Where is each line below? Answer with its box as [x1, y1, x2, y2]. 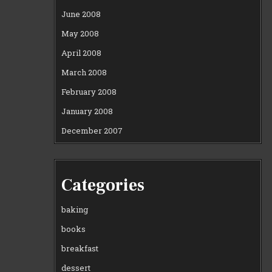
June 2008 [61, 8, 101, 19]
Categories [61, 174, 145, 196]
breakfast [61, 243, 99, 254]
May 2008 [61, 27, 100, 39]
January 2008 [61, 105, 114, 117]
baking [61, 204, 89, 216]
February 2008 [61, 86, 117, 97]
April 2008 [61, 47, 102, 58]
